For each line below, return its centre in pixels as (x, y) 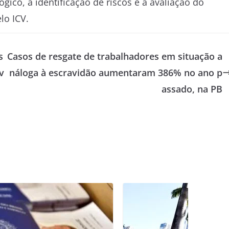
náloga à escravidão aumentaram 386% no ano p (116, 73)
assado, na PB (192, 89)
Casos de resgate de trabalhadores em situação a (114, 56)
